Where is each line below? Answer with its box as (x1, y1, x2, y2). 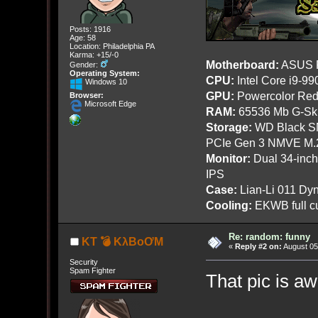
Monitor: (205, 152, 251, 165)
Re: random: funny (229, 231, 310, 243)
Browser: (69, 91, 104, 100)
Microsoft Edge (82, 99, 136, 109)
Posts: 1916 (69, 25, 111, 34)
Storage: (205, 121, 252, 134)
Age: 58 (69, 33, 96, 43)
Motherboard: (205, 58, 279, 72)
